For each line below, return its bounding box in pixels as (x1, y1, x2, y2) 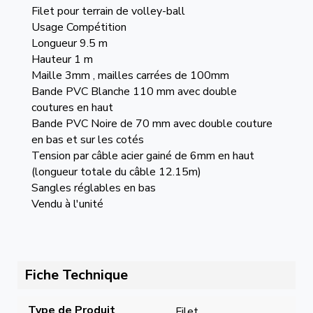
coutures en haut (31, 100, 113, 115)
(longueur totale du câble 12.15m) (31, 164, 201, 180)
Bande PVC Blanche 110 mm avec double (31, 84, 237, 99)
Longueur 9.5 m (31, 36, 108, 51)
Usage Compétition (31, 20, 129, 35)
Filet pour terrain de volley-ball (31, 3, 185, 19)
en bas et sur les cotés (31, 132, 144, 147)
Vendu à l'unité (31, 196, 103, 212)
